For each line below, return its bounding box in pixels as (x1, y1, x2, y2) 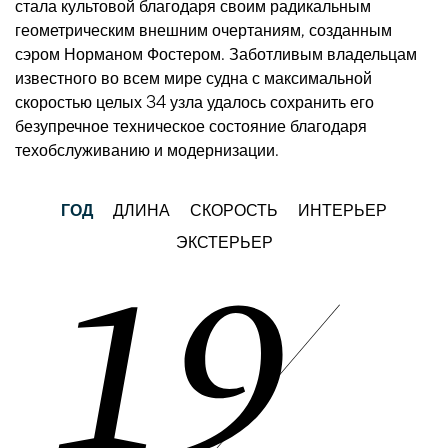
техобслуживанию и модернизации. (15, 134, 279, 161)
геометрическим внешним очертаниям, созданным (15, 14, 392, 41)
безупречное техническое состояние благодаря (15, 110, 367, 137)
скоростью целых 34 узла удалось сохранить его (15, 86, 374, 113)
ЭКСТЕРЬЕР (175, 226, 273, 253)
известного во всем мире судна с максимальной (15, 62, 372, 89)
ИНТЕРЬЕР (298, 194, 387, 221)
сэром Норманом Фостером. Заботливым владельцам (15, 38, 417, 65)
